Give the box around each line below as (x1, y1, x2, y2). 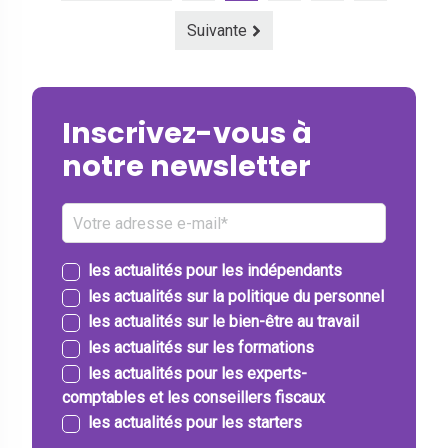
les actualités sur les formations (88, 337, 314, 357)
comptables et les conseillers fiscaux (62, 387, 325, 407)
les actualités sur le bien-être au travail (88, 312, 359, 332)
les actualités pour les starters (88, 413, 302, 433)
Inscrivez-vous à (62, 113, 312, 153)
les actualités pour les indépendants (88, 261, 342, 281)
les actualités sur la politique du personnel (88, 286, 384, 306)
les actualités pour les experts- (88, 363, 307, 383)
